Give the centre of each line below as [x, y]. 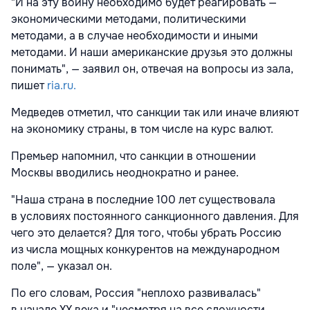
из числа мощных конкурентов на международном [145, 250]
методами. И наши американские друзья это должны [152, 53]
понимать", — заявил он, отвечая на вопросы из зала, [152, 69]
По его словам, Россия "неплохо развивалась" [136, 293]
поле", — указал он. [62, 266]
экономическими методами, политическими [129, 19]
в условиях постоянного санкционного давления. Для [155, 217]
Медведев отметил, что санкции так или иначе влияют [155, 113]
